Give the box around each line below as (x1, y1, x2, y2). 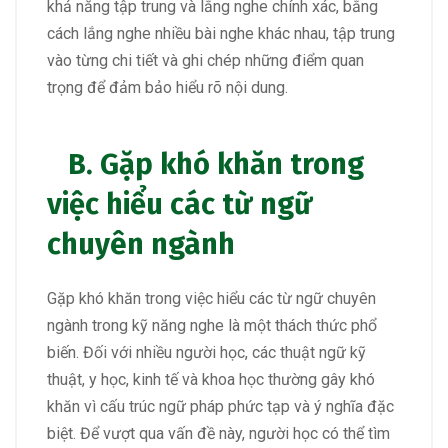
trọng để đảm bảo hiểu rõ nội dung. (47, 78, 288, 98)
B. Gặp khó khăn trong (47, 146, 364, 182)
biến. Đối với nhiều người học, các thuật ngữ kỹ (47, 342, 366, 362)
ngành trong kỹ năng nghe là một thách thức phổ (47, 315, 377, 335)
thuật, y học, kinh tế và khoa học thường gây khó (47, 369, 375, 389)
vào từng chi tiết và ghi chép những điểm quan (47, 51, 364, 71)
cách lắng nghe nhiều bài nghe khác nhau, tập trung (47, 24, 395, 44)
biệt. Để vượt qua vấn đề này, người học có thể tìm (47, 423, 390, 443)
